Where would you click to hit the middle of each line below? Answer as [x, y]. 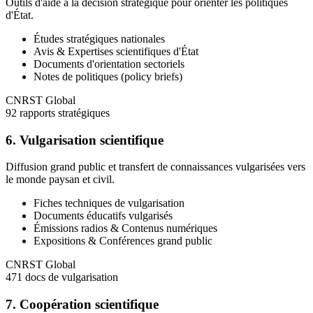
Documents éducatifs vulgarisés [103, 216]
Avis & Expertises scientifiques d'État [116, 51]
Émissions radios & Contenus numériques [125, 228]
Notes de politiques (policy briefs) [108, 76]
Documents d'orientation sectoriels [109, 64]
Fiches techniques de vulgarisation [109, 203]
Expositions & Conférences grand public [123, 241]
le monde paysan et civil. [60, 180]
